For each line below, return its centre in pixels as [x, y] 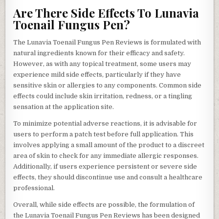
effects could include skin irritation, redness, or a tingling [103, 96]
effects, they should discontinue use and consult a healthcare [108, 177]
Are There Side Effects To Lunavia [106, 12]
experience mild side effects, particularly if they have [97, 75]
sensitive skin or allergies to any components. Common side [108, 86]
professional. [34, 188]
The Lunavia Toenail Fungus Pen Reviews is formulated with [107, 43]
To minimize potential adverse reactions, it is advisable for [105, 124]
